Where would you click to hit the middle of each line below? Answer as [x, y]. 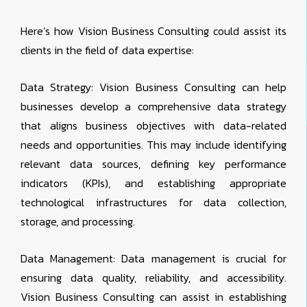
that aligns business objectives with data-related [153, 126]
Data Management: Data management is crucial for [153, 259]
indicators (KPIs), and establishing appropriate [153, 183]
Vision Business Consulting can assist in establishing [153, 297]
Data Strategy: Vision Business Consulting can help [153, 87]
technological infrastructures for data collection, [153, 202]
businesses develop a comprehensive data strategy [153, 107]
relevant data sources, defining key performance [153, 164]
